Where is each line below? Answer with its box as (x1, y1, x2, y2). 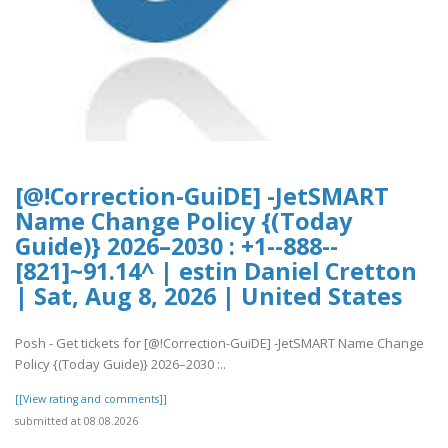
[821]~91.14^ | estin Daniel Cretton (15, 255, 417, 288)
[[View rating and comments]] (15, 391, 167, 406)
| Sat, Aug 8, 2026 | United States (15, 280, 402, 313)
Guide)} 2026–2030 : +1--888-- (15, 230, 338, 263)
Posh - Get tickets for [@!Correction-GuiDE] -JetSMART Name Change (15, 333, 424, 352)
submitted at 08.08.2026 (15, 413, 138, 428)
